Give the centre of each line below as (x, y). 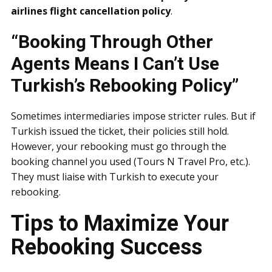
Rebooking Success (107, 247)
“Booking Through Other (112, 42)
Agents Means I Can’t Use (115, 63)
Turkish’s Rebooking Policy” (125, 85)
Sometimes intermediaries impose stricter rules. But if (133, 116)
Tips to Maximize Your (120, 223)
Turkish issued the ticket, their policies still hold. (120, 131)
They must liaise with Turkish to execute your (115, 177)
